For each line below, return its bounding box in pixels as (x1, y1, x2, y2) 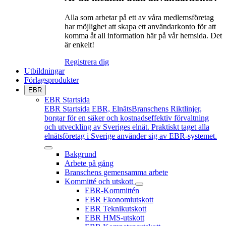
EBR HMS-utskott (85, 213, 144, 222)
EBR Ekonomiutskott (85, 195, 153, 204)
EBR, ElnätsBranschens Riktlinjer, (92, 104, 202, 114)
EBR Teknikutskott (85, 204, 146, 213)
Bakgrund (65, 150, 96, 159)
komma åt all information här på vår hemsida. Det (65, 31, 222, 40)
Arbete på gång (65, 159, 114, 168)
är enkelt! (65, 40, 94, 49)
